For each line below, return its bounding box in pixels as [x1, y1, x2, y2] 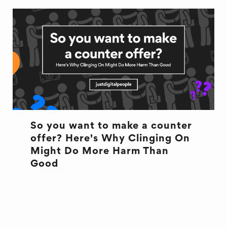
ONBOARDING [30, 203, 94, 210]
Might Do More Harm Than [30, 147, 169, 156]
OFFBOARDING [30, 192, 98, 199]
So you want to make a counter [30, 122, 192, 131]
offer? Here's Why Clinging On [30, 134, 190, 143]
